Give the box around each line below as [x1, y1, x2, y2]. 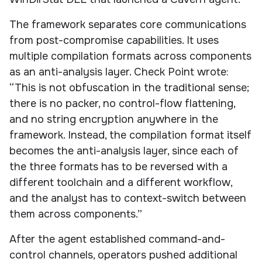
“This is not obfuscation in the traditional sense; [9, 81, 249, 94]
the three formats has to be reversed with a [9, 160, 227, 173]
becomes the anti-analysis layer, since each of [9, 144, 239, 157]
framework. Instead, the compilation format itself [9, 128, 251, 142]
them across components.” [9, 207, 142, 220]
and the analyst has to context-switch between [9, 191, 246, 205]
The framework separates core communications [9, 18, 246, 31]
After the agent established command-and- [9, 232, 225, 246]
